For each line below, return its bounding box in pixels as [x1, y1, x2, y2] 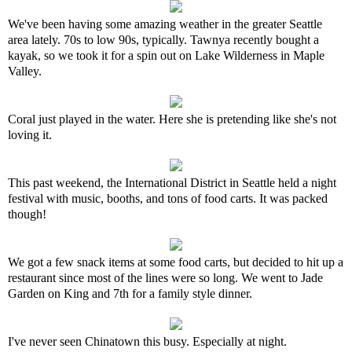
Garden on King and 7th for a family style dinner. [8, 287, 252, 300]
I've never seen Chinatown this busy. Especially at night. [8, 335, 287, 348]
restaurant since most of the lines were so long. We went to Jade [8, 271, 323, 284]
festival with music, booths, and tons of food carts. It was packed [8, 192, 328, 205]
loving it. [8, 128, 52, 141]
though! [8, 207, 46, 221]
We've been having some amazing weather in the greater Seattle [8, 17, 322, 31]
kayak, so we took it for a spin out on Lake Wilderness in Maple [8, 49, 324, 62]
